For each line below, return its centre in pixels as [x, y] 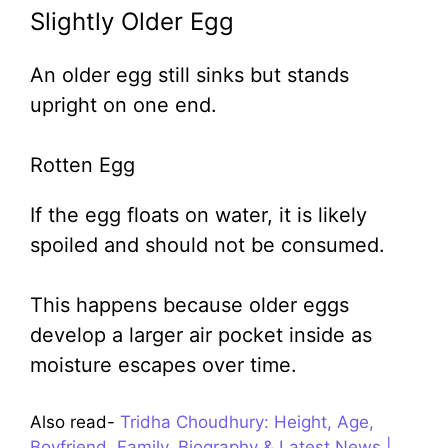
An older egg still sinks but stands [189, 74]
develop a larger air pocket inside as [201, 334]
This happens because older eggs [189, 304]
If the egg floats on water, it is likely [198, 214]
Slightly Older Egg [132, 21]
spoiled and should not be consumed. [207, 244]
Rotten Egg [82, 164]
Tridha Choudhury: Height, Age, [247, 421]
